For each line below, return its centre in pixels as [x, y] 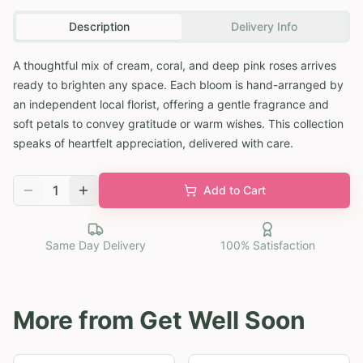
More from [76, 320]
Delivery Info [264, 26]
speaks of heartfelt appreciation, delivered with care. [153, 143]
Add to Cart [234, 190]
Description [99, 26]
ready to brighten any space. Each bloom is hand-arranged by [178, 84]
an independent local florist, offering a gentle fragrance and [171, 104]
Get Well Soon [222, 320]
